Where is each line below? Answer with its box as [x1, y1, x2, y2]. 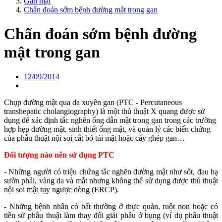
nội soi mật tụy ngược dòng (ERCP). [4, 185, 119, 194]
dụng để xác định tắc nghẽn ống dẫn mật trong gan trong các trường [4, 115, 216, 124]
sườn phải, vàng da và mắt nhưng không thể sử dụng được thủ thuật [4, 176, 218, 185]
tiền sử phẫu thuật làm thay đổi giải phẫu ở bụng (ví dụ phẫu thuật [4, 211, 218, 220]
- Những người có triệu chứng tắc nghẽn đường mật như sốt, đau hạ [4, 167, 218, 176]
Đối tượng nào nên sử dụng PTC [4, 150, 114, 159]
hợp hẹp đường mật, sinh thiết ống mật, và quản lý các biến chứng [4, 124, 211, 133]
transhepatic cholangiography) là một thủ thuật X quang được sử [4, 107, 205, 115]
